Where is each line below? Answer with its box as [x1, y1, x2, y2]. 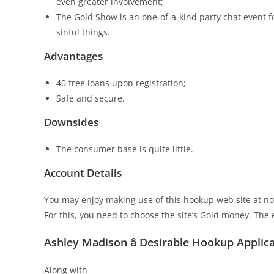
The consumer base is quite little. [56, 143, 193, 155]
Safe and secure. [56, 92, 125, 104]
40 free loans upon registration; [56, 77, 186, 89]
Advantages [44, 49, 103, 63]
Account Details [44, 166, 122, 180]
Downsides [44, 115, 98, 129]
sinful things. [56, 26, 110, 38]
